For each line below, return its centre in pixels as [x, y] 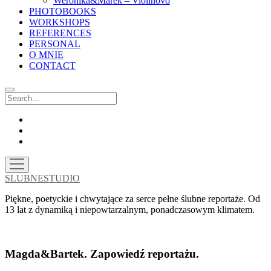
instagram [47, 130]
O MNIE [46, 55]
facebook [46, 119]
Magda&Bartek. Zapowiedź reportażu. [102, 253]
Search [17, 96]
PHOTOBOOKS [63, 11]
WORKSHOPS [60, 22]
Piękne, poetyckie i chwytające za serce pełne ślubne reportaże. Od [132, 199]
